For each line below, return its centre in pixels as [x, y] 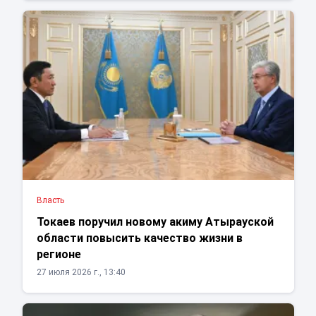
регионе [59, 255]
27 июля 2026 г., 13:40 [81, 273]
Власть [50, 201]
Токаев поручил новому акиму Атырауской [155, 222]
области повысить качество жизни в [139, 238]
